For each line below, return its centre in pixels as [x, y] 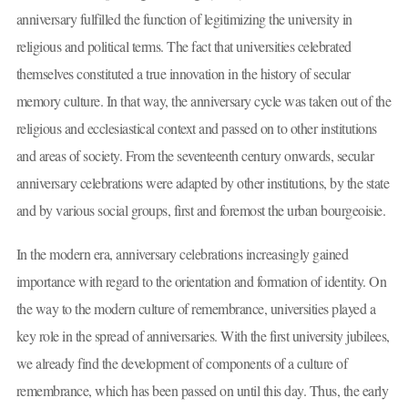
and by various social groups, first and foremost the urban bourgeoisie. [200, 210]
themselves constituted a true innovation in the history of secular [183, 74]
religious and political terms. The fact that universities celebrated [184, 46]
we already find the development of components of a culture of [181, 362]
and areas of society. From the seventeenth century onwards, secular [194, 156]
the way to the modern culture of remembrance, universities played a [195, 308]
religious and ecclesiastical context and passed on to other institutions [196, 128]
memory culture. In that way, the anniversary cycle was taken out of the [203, 101]
